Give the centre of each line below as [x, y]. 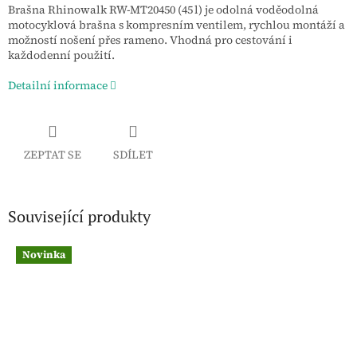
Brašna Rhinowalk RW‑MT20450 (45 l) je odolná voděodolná [163, 10]
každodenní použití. [61, 55]
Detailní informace [58, 86]
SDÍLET [133, 154]
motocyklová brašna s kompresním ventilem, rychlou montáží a [177, 25]
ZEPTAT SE [53, 154]
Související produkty [79, 216]
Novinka [44, 255]
